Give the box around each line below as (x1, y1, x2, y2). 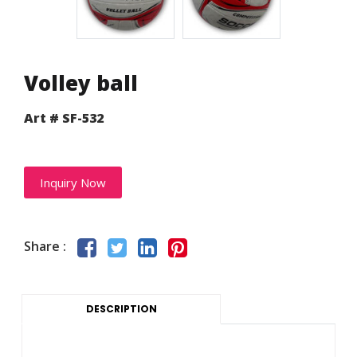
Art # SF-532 (24, 109, 104, 127)
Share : (24, 237, 66, 256)
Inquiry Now (40, 175, 106, 191)
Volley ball (24, 69, 138, 98)
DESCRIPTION (85, 302, 157, 316)
